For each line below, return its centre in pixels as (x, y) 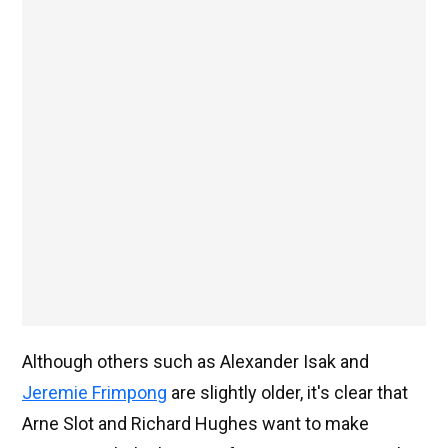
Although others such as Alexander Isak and (195, 362)
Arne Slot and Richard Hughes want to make (195, 424)
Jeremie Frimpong (94, 393)
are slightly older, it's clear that (287, 393)
